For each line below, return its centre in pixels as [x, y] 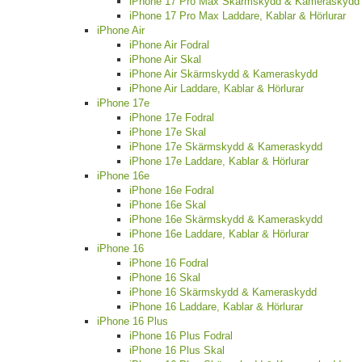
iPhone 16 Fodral [169, 263]
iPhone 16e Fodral [172, 191]
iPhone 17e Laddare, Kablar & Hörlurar [219, 162]
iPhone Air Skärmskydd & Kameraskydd [223, 74]
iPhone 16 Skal [165, 278]
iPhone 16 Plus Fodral [181, 336]
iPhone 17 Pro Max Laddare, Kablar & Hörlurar [238, 16]
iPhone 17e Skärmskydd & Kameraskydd [226, 147]
